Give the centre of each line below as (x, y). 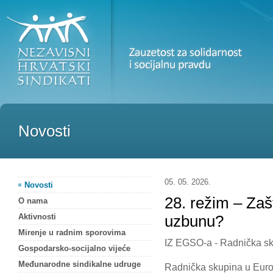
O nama (33, 201)
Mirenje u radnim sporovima (72, 232)
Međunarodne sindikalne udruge (80, 264)
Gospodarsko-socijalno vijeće (74, 248)
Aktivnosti (37, 217)
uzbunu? (194, 221)
